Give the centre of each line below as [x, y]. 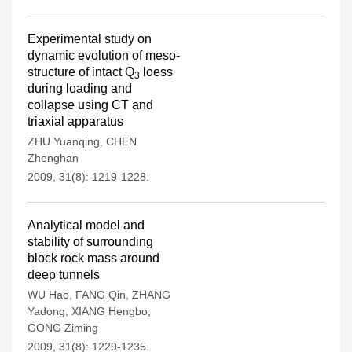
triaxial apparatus [75, 121]
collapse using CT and [90, 105]
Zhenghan [53, 158]
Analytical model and [86, 225]
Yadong [46, 311]
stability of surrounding [90, 242]
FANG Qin [101, 295]
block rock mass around [93, 258]
